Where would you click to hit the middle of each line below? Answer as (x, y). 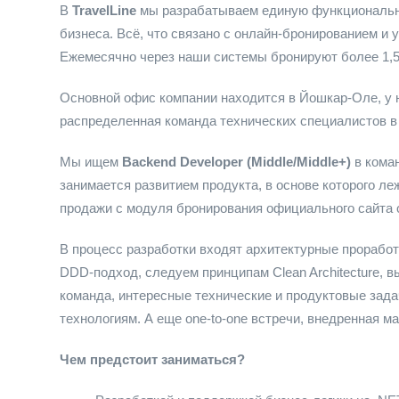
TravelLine (106, 10)
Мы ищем (91, 162)
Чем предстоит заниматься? (152, 359)
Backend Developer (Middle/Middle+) (236, 162)
